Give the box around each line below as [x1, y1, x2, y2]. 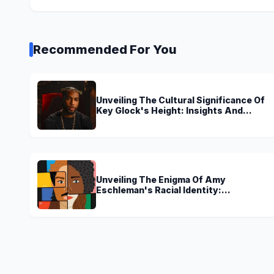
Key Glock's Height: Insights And [96, 105, 243, 116]
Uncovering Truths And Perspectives [96, 194, 264, 206]
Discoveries [96, 115, 150, 126]
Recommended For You [33, 42, 177, 57]
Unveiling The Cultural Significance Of [96, 94, 265, 105]
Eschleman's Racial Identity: [96, 184, 221, 195]
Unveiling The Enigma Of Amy [96, 174, 226, 185]
